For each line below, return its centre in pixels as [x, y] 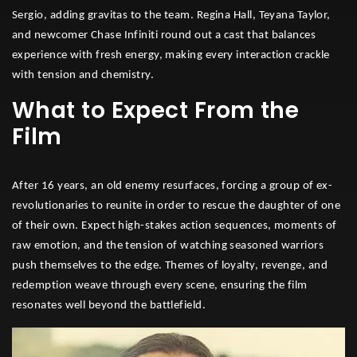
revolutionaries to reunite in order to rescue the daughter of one [177, 206]
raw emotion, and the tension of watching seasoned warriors [168, 245]
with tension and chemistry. [83, 75]
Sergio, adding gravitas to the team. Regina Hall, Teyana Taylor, [171, 15]
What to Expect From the [156, 110]
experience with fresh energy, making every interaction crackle [171, 55]
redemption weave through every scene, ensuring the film [160, 285]
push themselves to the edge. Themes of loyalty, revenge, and [170, 265]
